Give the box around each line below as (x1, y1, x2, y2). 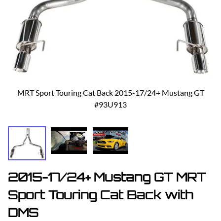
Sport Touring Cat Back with (8, 187, 193, 203)
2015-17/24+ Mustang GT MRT (8, 170, 206, 185)
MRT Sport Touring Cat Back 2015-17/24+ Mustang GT (17, 87, 204, 97)
